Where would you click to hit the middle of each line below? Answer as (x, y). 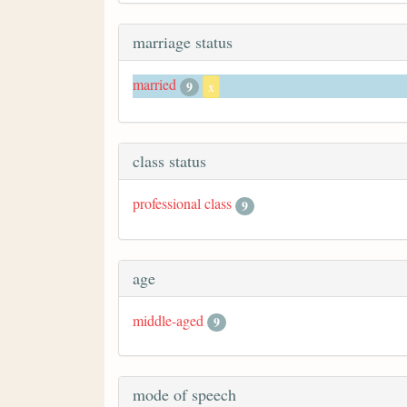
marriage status (183, 42)
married (154, 84)
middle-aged (168, 320)
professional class (182, 203)
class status (169, 161)
